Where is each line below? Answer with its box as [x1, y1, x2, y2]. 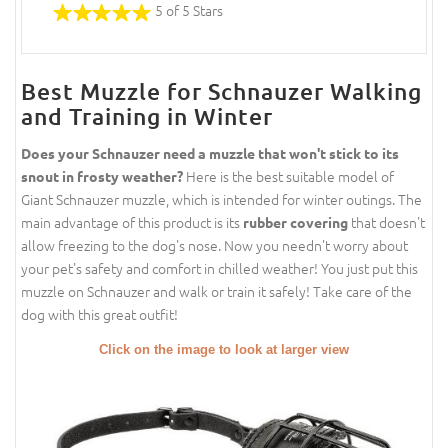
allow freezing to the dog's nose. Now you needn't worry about [21, 235, 408, 256]
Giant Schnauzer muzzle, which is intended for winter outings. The [21, 189, 422, 210]
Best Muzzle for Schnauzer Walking [21, 76, 422, 105]
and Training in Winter [21, 101, 273, 130]
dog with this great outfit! [21, 304, 178, 325]
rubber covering [243, 213, 348, 232]
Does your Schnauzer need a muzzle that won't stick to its [21, 144, 399, 163]
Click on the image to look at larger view [99, 342, 349, 357]
